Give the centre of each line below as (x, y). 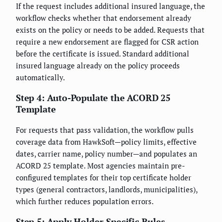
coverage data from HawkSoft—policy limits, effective (106, 142)
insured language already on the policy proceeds (98, 66)
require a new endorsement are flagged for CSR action (107, 42)
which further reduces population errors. (85, 201)
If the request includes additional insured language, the (111, 6)
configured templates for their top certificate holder (104, 178)
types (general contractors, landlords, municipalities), (107, 190)
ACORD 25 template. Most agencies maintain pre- (100, 166)
